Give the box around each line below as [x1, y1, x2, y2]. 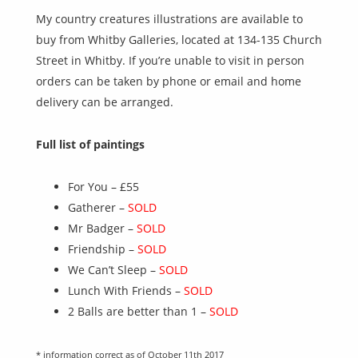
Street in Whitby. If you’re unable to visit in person [36, 53, 304, 69]
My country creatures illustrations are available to [36, 11, 303, 27]
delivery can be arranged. [36, 94, 173, 110]
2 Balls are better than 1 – [68, 304, 209, 320]
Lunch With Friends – [68, 283, 184, 299]
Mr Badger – [68, 221, 137, 237]
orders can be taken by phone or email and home [36, 74, 301, 89]
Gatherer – [68, 200, 128, 216]
